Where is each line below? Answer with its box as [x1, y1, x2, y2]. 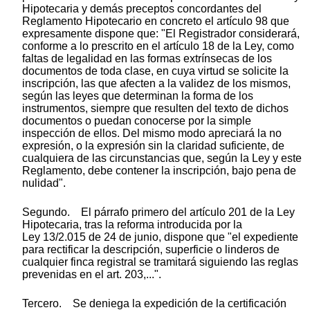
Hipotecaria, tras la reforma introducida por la [22, 218, 242, 230]
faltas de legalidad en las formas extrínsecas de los [22, 52, 272, 64]
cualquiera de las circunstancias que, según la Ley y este [22, 152, 302, 164]
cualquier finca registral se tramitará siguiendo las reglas [22, 255, 298, 268]
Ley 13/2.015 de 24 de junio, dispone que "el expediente [22, 230, 298, 243]
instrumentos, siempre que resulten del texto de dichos [22, 102, 289, 114]
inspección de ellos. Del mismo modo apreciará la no [22, 127, 282, 139]
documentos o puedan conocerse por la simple [22, 114, 251, 127]
